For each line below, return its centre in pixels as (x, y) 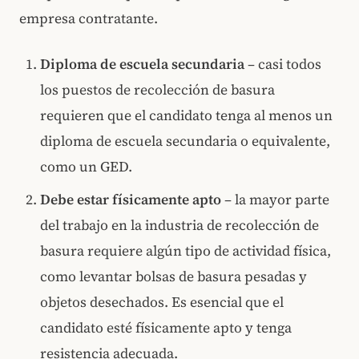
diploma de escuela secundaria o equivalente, (186, 141)
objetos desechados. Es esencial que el (162, 302)
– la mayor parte (276, 199)
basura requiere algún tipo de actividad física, (186, 250)
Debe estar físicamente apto (131, 199)
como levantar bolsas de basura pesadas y (174, 276)
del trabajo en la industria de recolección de (180, 225)
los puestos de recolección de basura (158, 89)
